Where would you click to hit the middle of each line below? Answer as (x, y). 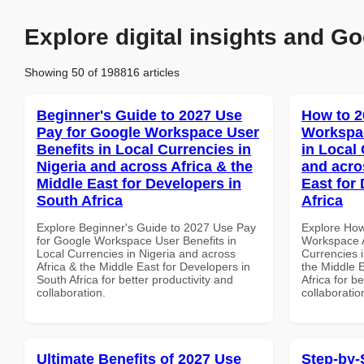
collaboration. (71, 292)
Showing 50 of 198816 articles (102, 72)
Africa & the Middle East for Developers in (143, 266)
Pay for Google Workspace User (148, 132)
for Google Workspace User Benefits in (136, 240)
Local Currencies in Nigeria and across (136, 253)
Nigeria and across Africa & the (145, 166)
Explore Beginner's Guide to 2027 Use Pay (146, 227)
